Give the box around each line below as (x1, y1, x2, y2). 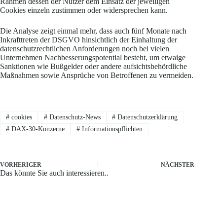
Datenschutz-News (47, 113, 101, 121)
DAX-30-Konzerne (9, 125, 65, 133)
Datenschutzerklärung (115, 113, 178, 121)
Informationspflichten (79, 125, 143, 133)
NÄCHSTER (161, 161, 195, 169)
